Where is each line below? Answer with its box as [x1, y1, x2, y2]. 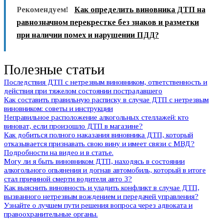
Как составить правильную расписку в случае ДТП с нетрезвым [4, 95, 209, 104]
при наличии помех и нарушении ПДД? [17, 31, 159, 40]
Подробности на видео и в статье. [4, 148, 113, 157]
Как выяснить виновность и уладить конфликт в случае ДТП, [4, 183, 199, 192]
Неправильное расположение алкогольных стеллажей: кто [4, 113, 189, 122]
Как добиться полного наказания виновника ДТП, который [4, 131, 193, 139]
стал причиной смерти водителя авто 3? [4, 175, 132, 183]
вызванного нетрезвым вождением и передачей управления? [4, 192, 198, 201]
